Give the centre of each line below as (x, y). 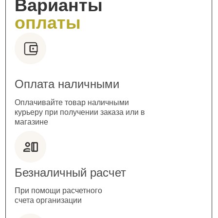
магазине (31, 122)
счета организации (48, 200)
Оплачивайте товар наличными (72, 103)
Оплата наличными (67, 84)
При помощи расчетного (58, 191)
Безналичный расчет (70, 173)
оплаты (48, 23)
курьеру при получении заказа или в (80, 112)
